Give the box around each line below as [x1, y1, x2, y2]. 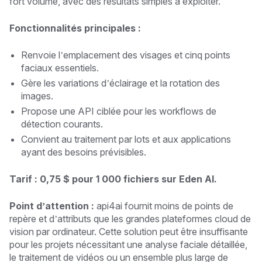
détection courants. [21, 118, 103, 130]
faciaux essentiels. [21, 61, 99, 74]
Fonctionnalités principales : [9, 22, 141, 34]
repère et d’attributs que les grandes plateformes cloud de [9, 212, 251, 225]
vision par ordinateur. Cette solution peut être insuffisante [9, 225, 248, 237]
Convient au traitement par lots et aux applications [21, 133, 231, 145]
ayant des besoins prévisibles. [21, 146, 146, 158]
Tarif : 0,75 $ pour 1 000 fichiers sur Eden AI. [9, 173, 217, 185]
